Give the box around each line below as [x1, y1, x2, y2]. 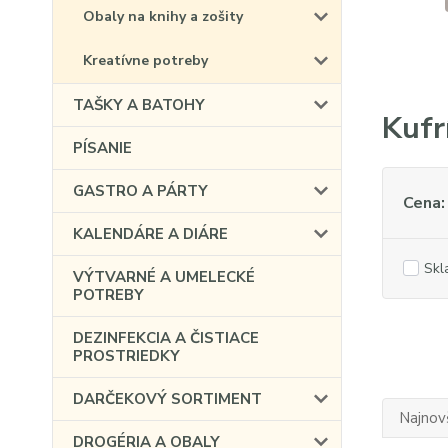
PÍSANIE [73, 138, 132, 158]
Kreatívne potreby [83, 51, 208, 70]
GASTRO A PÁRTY [73, 181, 208, 201]
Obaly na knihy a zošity [83, 7, 243, 26]
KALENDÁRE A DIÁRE [73, 224, 228, 244]
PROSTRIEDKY [73, 346, 180, 366]
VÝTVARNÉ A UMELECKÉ [73, 267, 255, 287]
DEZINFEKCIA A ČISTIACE [73, 328, 259, 348]
